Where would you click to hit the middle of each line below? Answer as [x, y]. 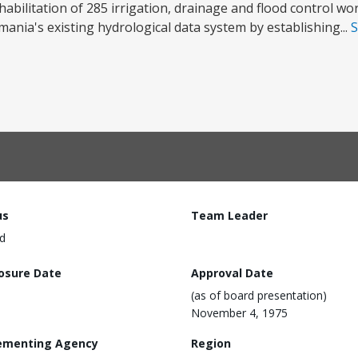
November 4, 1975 [239, 312]
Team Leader [229, 215]
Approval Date [232, 272]
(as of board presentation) [259, 295]
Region [211, 343]
